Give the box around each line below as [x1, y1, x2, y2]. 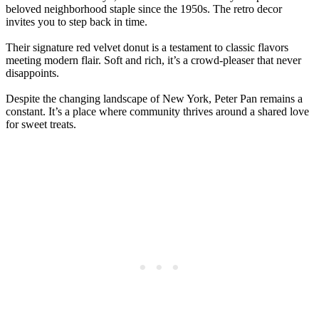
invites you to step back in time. [6, 16, 147, 28]
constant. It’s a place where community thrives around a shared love [6, 105, 309, 118]
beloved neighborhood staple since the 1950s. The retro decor [6, 3, 282, 16]
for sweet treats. [6, 118, 76, 131]
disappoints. [6, 67, 59, 80]
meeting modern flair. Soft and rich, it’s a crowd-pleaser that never [6, 54, 301, 67]
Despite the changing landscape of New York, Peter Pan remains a [6, 93, 303, 105]
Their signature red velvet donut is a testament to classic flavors [6, 41, 288, 54]
